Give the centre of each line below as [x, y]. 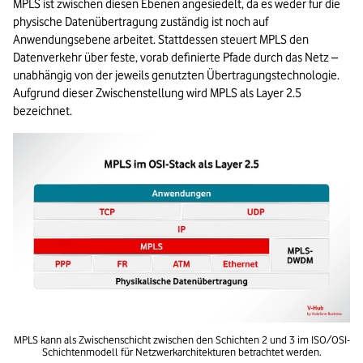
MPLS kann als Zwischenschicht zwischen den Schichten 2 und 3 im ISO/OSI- [181, 340]
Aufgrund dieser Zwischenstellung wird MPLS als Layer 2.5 [157, 94]
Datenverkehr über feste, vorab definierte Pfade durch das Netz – [175, 58]
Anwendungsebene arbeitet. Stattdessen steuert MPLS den [161, 40]
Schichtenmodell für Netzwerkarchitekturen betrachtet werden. [181, 352]
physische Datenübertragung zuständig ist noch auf [141, 22]
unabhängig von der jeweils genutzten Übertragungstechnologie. [176, 76]
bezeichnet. [43, 111]
